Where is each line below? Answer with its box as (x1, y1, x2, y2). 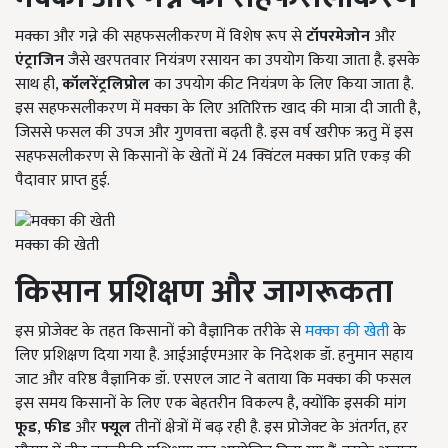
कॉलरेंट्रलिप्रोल (62, 71, 150, 99)
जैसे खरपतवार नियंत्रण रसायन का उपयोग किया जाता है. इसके (64, 47, 420, 75)
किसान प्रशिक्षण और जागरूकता (15, 265, 393, 319)
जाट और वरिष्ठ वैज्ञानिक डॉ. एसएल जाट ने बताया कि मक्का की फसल (15, 365, 411, 393)
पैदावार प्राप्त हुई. (15, 167, 110, 195)
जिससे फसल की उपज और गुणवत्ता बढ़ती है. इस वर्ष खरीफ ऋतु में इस (15, 119, 413, 147)
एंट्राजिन (15, 47, 64, 75)
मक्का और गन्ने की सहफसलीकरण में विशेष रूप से (15, 23, 306, 51)
